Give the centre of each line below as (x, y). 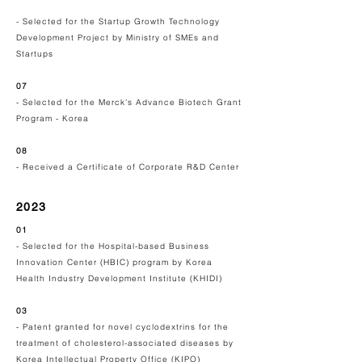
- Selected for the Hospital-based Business (113, 246)
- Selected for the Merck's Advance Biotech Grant (129, 102)
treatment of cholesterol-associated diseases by (125, 343)
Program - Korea (53, 118)
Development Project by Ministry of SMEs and (118, 38)
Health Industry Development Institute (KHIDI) (119, 278)
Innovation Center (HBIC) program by (101, 262)
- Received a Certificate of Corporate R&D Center (129, 167)
